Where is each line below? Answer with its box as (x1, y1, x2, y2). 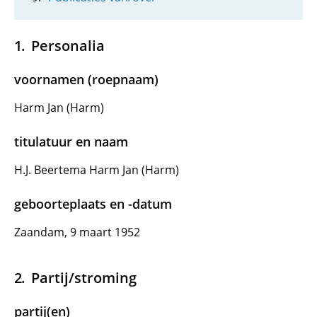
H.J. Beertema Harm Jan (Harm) (14, 162, 179, 178)
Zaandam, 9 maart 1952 (14, 224, 140, 240)
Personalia (30, 35, 105, 55)
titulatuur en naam (14, 133, 128, 150)
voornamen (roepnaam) (14, 71, 158, 88)
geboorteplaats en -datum (14, 195, 172, 212)
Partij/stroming (30, 267, 137, 287)
